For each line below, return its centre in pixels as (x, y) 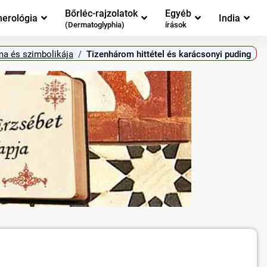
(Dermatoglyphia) (95, 25)
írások (176, 25)
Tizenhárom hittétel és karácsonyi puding (169, 54)
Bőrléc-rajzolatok (101, 13)
